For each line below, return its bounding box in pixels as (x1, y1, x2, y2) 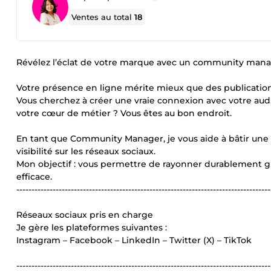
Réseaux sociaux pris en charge (16, 209, 153, 220)
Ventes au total (71, 12, 135, 22)
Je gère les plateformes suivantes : (16, 222, 167, 233)
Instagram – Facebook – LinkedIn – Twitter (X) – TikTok (16, 235, 252, 246)
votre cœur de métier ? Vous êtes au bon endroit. (16, 108, 232, 119)
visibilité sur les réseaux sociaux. (16, 146, 155, 157)
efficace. (16, 171, 52, 182)
